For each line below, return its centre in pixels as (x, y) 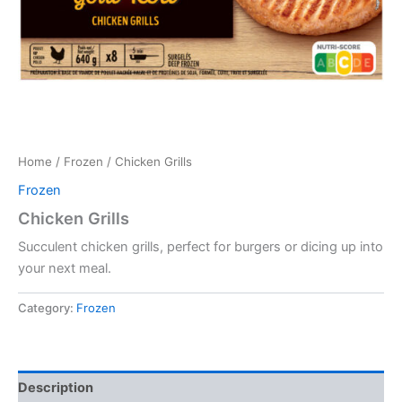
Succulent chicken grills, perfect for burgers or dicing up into (201, 247)
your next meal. (65, 269)
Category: (47, 308)
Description (56, 388)
